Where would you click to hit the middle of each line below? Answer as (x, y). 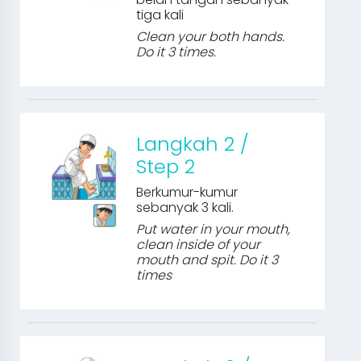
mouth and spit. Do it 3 (207, 260)
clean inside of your (199, 245)
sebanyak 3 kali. (185, 207)
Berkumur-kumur (187, 192)
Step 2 (166, 166)
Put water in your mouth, (214, 229)
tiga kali (160, 15)
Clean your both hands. (211, 37)
